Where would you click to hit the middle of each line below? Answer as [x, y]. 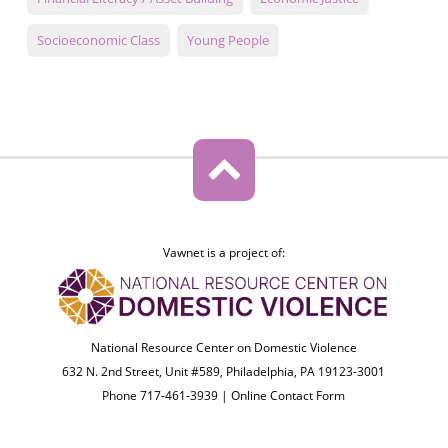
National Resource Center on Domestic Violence [223, 348]
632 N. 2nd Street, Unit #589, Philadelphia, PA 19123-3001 [224, 372]
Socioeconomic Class [98, 40]
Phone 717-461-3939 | [167, 396]
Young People [227, 40]
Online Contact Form [288, 396]
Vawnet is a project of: [223, 253]
